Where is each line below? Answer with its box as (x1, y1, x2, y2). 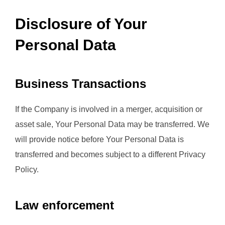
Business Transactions (15, 77, 146, 91)
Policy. (15, 165, 39, 174)
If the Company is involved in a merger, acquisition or (15, 105, 202, 114)
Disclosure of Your (15, 16, 147, 33)
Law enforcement (15, 198, 114, 212)
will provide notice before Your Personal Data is (15, 135, 184, 144)
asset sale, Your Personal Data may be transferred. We (15, 120, 209, 129)
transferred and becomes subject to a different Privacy (15, 150, 205, 159)
